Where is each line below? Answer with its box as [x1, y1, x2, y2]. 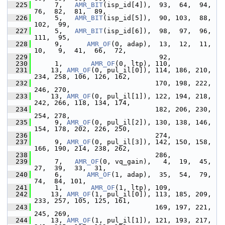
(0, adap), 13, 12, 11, [111, 40, 211, 48]
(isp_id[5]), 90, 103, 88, [103, 14, 211, 22]
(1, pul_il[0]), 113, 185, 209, [91, 190, 211, 198]
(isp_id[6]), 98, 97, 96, [103, 27, 211, 35]
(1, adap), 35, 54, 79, [111, 171, 211, 178]
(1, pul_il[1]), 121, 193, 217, [91, 216, 211, 224]
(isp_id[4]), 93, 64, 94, [103, 1, 211, 9]
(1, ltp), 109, [115, 184, 171, 191]
